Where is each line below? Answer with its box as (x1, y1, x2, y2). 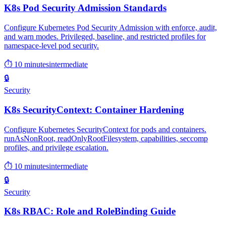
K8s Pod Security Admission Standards (4, 3, 166, 14)
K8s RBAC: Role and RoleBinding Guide (4, 206, 176, 217)
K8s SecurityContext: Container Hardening (4, 104, 184, 115)
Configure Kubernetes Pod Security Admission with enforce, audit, (4, 23, 217, 32)
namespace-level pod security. (4, 41, 99, 50)
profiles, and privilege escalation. (4, 143, 108, 152)
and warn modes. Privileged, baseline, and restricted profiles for (4, 32, 206, 41)
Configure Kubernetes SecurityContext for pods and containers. (4, 125, 206, 134)
